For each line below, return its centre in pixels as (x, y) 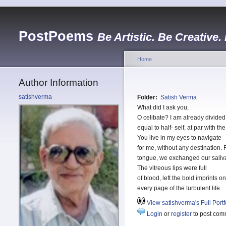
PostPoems (56, 36)
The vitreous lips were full (172, 168)
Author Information (59, 82)
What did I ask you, (163, 108)
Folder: (148, 98)
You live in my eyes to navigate (179, 138)
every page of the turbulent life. (179, 188)
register (181, 214)
